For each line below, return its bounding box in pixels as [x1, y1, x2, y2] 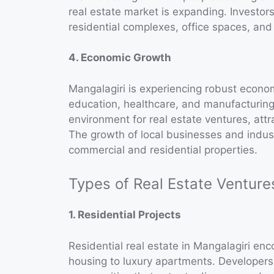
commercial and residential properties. [68, 143, 257, 156]
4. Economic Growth [68, 51, 171, 64]
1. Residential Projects [68, 209, 181, 221]
